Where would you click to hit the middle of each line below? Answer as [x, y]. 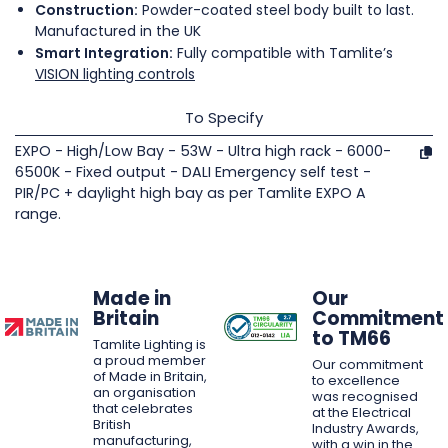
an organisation [144, 392]
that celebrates [142, 408]
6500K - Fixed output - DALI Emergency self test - [193, 171]
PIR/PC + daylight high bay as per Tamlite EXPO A [190, 192]
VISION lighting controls [115, 73]
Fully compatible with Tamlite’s [283, 52]
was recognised [364, 396]
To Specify [224, 117]
